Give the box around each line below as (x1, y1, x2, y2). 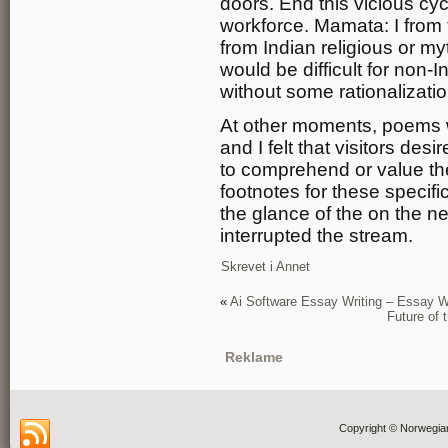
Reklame (225, 349, 283, 365)
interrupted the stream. (220, 225, 413, 246)
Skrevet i (221, 259, 273, 274)
